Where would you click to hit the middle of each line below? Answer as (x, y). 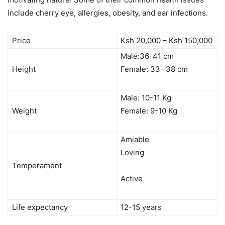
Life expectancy (40, 207)
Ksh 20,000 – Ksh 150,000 (166, 40)
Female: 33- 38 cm (154, 69)
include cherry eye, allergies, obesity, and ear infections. (108, 13)
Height (24, 69)
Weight (24, 110)
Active (132, 178)
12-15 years (141, 207)
